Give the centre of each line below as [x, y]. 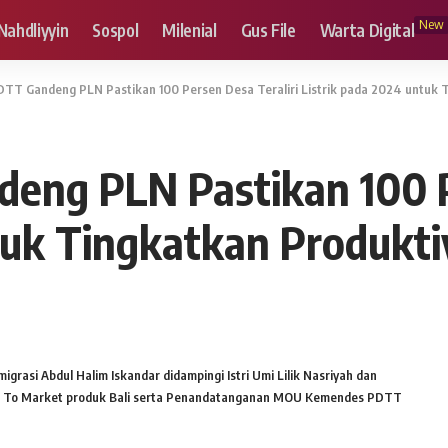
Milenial [189, 29]
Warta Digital [367, 29]
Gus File [268, 29]
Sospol [115, 29]
